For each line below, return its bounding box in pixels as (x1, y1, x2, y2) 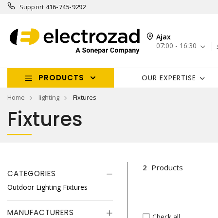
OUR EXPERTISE (141, 73, 196, 83)
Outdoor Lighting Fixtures (7, 182, 88, 192)
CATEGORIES (7, 168, 56, 179)
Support (19, 2, 44, 11)
